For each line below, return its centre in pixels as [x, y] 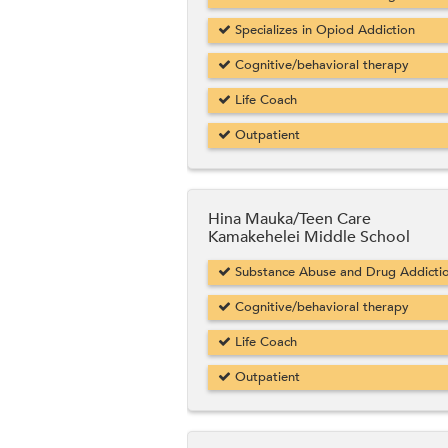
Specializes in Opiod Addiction [323, 30]
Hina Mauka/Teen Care [289, 219]
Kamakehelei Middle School [309, 237]
